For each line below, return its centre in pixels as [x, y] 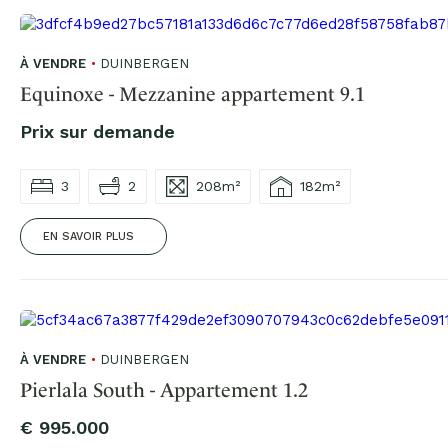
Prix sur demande [97, 131]
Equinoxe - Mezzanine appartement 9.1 [192, 93]
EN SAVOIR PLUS [88, 236]
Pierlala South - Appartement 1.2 [164, 389]
